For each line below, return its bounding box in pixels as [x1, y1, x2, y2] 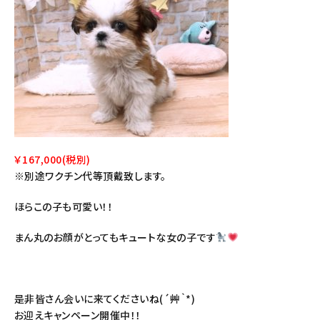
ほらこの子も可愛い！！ [14, 199, 114, 214]
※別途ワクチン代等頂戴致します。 [14, 169, 166, 183]
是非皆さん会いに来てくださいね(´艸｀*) [14, 291, 196, 306]
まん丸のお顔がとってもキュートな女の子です [14, 230, 216, 244]
